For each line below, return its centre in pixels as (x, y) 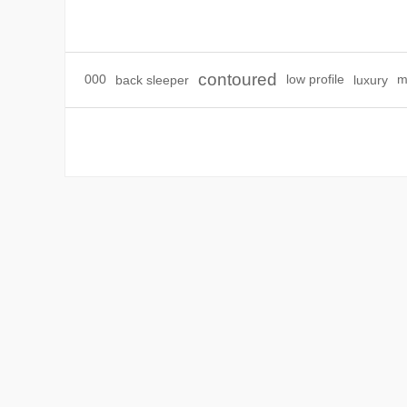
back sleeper (152, 80)
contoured (238, 79)
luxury (371, 80)
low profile (315, 79)
